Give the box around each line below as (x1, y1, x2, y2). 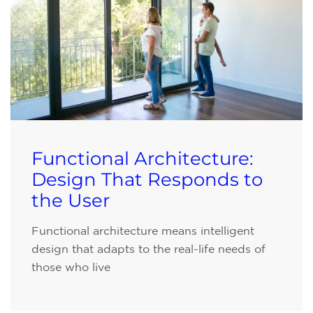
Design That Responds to (31, 168, 263, 191)
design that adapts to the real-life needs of (31, 242, 265, 255)
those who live (31, 261, 110, 273)
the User (31, 189, 110, 212)
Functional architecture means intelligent (31, 224, 254, 237)
